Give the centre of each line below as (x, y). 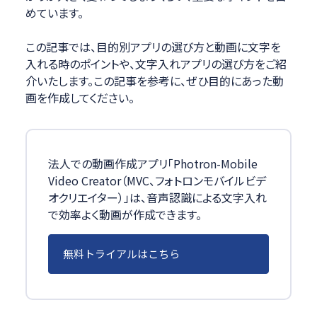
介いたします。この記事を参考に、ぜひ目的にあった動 (154, 80)
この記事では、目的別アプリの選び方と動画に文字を (153, 46)
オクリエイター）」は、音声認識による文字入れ (157, 197)
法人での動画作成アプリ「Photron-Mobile (152, 163)
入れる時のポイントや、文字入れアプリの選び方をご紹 (156, 63)
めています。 (54, 12)
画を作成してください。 (80, 97)
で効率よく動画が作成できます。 (125, 214)
